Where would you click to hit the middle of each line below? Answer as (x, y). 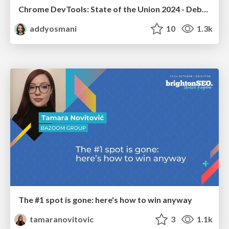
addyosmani (53, 29)
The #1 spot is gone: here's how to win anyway (105, 199)
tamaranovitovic (61, 219)
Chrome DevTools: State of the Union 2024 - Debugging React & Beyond (205, 9)
